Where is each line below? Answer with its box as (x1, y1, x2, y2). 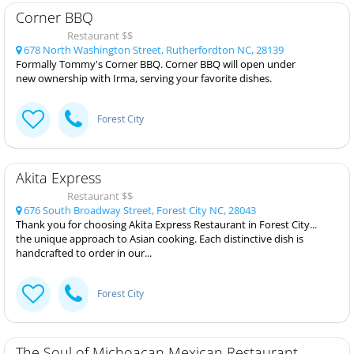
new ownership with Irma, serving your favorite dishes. (16, 70, 272, 85)
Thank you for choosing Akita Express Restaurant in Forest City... (16, 217, 317, 232)
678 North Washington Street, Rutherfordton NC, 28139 (21, 42, 284, 57)
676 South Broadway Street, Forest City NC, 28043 (21, 202, 256, 217)
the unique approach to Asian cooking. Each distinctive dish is (16, 231, 303, 246)
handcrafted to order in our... (16, 245, 152, 260)
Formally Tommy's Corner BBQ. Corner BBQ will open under (16, 56, 296, 71)
